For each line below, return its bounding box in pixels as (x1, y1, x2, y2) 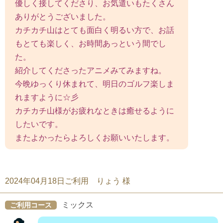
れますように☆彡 (15, 93, 79, 102)
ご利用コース (10, 201, 52, 209)
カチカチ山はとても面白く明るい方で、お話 (15, 25, 174, 34)
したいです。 (15, 119, 63, 128)
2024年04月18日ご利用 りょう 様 (5, 176, 130, 185)
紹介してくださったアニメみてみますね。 (15, 66, 166, 75)
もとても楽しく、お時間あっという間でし (15, 39, 166, 48)
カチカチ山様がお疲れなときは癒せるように (15, 106, 174, 115)
